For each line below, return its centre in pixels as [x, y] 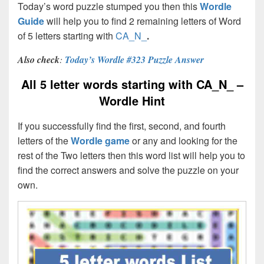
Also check [39, 59]
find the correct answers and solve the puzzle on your [128, 170]
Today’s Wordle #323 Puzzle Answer [134, 59]
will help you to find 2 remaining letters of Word [143, 21]
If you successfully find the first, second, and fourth [122, 126]
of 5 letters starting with [67, 35]
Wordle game [100, 141]
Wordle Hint [132, 100]
